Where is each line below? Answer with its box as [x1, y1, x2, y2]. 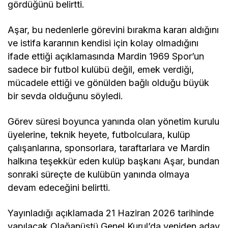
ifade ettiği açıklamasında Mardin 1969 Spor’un [8, 50, 205, 62]
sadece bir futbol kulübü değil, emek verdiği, [8, 64, 194, 75]
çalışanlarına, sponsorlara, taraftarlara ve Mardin [8, 142, 210, 153]
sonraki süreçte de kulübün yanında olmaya [8, 168, 190, 180]
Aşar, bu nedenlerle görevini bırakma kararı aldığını [8, 24, 219, 35]
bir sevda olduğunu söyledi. [8, 90, 124, 101]
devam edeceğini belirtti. [8, 182, 111, 193]
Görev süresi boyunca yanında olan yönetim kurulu [8, 116, 220, 127]
